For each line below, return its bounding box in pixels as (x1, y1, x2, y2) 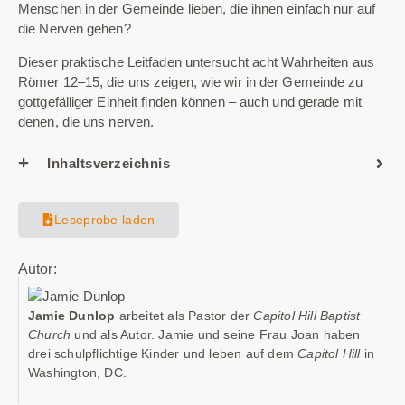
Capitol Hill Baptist (253, 308, 361, 324)
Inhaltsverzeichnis (47, 155, 170, 172)
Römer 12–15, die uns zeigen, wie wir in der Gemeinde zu (18, 73, 363, 89)
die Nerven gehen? (18, 21, 131, 37)
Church (28, 327, 71, 343)
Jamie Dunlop (28, 308, 119, 324)
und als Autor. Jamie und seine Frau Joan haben (71, 327, 361, 343)
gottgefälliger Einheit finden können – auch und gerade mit (18, 93, 362, 109)
